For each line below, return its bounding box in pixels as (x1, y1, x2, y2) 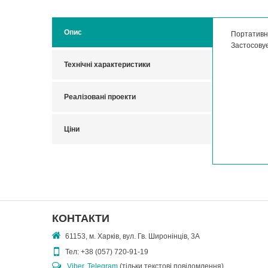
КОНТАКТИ (52, 212, 109, 224)
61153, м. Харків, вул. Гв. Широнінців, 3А (65, 232, 200, 240)
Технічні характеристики (64, 60, 150, 69)
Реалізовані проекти (64, 93, 136, 102)
